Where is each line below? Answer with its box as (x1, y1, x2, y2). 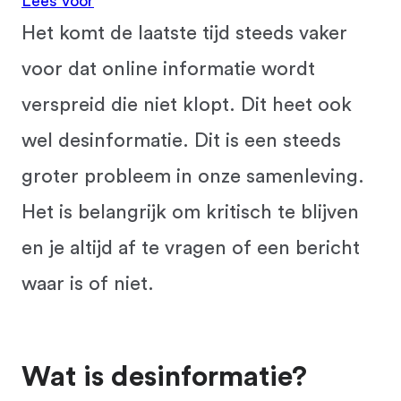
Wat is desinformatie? (21, 363, 307, 391)
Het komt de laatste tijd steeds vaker (21, 23, 347, 43)
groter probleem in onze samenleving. (21, 166, 364, 186)
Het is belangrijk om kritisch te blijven (21, 202, 359, 222)
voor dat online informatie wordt (21, 59, 315, 79)
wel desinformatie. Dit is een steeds (21, 131, 341, 150)
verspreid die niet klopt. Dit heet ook (21, 95, 352, 115)
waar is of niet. (21, 274, 154, 294)
